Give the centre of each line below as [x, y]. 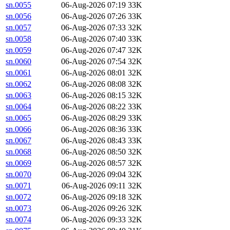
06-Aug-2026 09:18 [93, 197]
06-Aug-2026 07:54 [93, 62]
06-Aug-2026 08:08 [93, 84]
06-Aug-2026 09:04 [93, 175]
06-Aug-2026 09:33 [93, 220]
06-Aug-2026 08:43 [93, 141]
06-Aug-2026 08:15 [93, 95]
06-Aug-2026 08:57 [93, 163]
